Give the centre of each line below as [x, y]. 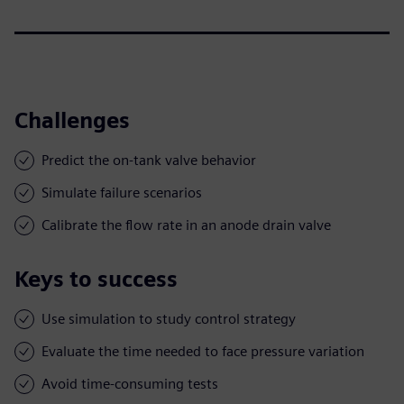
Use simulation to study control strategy [169, 318]
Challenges [72, 120]
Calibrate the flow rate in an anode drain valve [186, 225]
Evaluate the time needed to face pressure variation [203, 351]
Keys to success [96, 279]
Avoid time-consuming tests [130, 383]
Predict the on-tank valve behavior [149, 160]
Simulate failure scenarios [122, 192]
